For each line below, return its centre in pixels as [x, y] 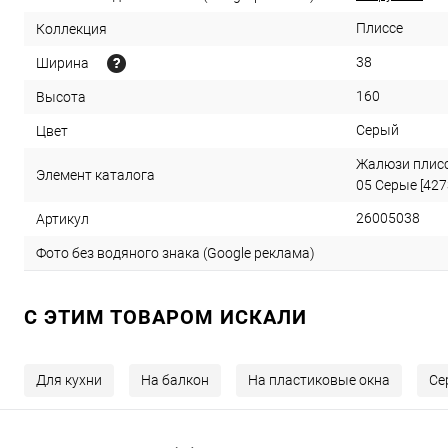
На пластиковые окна [319, 380]
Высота [61, 97]
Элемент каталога [95, 175]
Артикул [62, 219]
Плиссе [379, 28]
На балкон [175, 380]
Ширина [62, 63]
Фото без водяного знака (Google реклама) [175, 253]
